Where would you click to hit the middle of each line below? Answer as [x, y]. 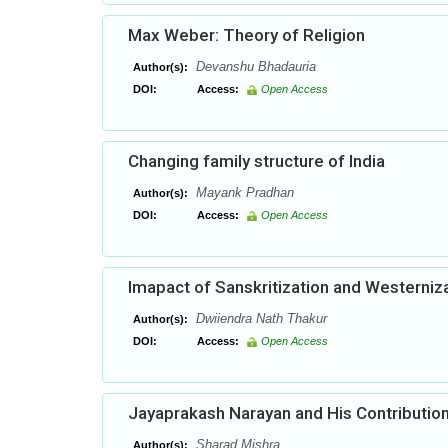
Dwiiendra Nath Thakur [259, 318]
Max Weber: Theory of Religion [246, 35]
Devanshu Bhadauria [254, 66]
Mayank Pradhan [243, 192]
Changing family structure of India [256, 161]
